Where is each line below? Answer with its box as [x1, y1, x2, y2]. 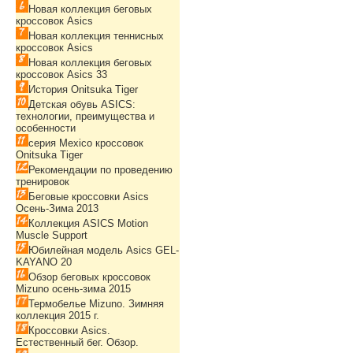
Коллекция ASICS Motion [28, 217, 148, 229]
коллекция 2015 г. [16, 310, 99, 321]
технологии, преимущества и [16, 110, 154, 122]
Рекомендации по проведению [28, 164, 173, 176]
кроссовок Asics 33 [16, 69, 107, 80]
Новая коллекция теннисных [28, 30, 164, 42]
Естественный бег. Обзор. [16, 336, 139, 348]
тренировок [16, 176, 69, 188]
